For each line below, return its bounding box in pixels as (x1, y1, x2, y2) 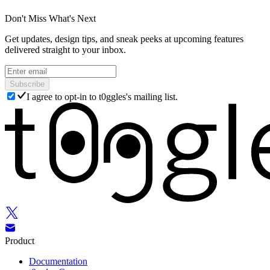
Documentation (29, 256, 87, 267)
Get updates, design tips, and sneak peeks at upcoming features (5, 34, 243, 45)
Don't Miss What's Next (5, 13, 96, 24)
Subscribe (10, 80, 45, 89)
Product (5, 236, 34, 246)
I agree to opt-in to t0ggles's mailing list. (27, 92, 178, 102)
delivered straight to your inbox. (5, 45, 126, 55)
